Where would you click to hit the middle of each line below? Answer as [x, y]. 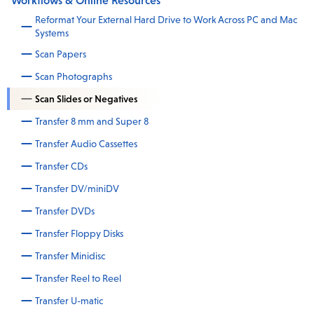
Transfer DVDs [65, 211]
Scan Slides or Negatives [86, 98]
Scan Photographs [74, 76]
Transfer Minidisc [70, 255]
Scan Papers [61, 54]
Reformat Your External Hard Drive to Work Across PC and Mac [166, 20]
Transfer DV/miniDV [77, 188]
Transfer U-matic [69, 300]
